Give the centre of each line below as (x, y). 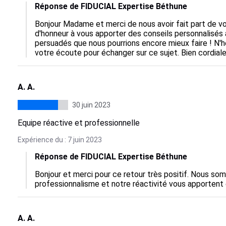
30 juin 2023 (91, 105)
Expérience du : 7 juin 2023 (60, 140)
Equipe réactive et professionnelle (78, 123)
